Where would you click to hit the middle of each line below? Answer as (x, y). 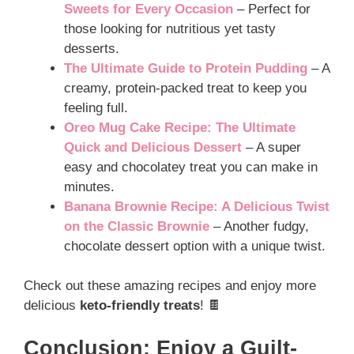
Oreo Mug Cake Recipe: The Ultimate (180, 127)
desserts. (92, 48)
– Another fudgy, (259, 226)
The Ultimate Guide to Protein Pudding (186, 68)
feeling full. (96, 107)
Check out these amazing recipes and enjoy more (170, 286)
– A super (271, 147)
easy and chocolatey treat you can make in (191, 167)
